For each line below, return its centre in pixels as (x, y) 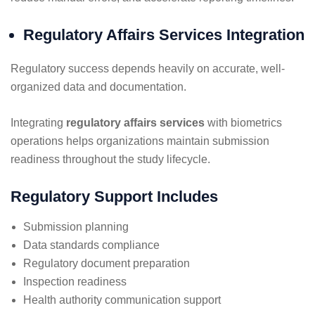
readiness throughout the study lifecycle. (110, 159)
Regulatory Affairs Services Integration (164, 34)
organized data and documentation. (98, 86)
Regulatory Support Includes (114, 196)
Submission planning (76, 226)
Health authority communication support (122, 300)
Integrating (38, 122)
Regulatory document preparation (107, 263)
